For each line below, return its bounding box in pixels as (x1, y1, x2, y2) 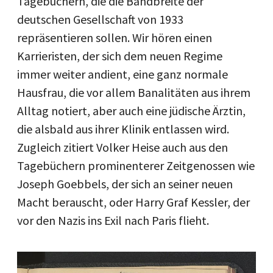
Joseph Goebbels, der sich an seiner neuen (17, 176, 233, 191)
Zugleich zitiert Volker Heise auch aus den (17, 140, 228, 155)
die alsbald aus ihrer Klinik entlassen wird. (17, 121, 229, 136)
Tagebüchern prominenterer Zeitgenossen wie (17, 158, 255, 173)
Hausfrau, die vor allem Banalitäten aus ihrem (17, 85, 250, 100)
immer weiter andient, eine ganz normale (17, 66, 228, 82)
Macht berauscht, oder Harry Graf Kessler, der (17, 194, 250, 210)
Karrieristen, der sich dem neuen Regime (17, 48, 222, 63)
